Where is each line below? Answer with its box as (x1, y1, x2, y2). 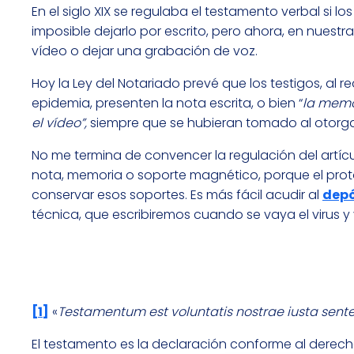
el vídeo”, (32, 114, 87, 133)
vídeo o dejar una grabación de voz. (32, 42, 258, 61)
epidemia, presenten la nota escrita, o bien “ (32, 94, 303, 113)
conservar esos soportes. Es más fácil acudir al (32, 186, 322, 205)
